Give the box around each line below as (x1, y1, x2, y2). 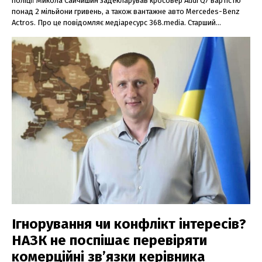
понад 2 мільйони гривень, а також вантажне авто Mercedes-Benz (12, 7, 240, 16)
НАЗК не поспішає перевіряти (12, 232, 207, 249)
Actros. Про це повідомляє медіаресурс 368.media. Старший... (12, 18, 221, 27)
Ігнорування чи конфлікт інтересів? (12, 215, 246, 232)
